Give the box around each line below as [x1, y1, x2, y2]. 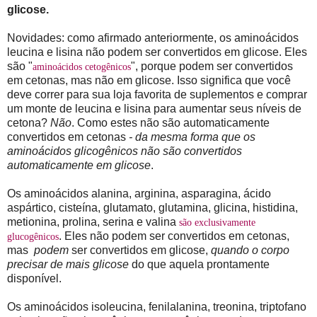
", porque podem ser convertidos [131, 60, 293, 73]
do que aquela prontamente [129, 258, 270, 271]
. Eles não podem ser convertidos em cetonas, [59, 230, 289, 243]
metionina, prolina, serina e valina [7, 216, 179, 229]
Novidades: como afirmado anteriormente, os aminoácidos [7, 32, 299, 45]
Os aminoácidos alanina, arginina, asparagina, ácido [7, 188, 271, 200]
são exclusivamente [179, 217, 255, 229]
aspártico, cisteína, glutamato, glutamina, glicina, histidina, [7, 202, 298, 214]
